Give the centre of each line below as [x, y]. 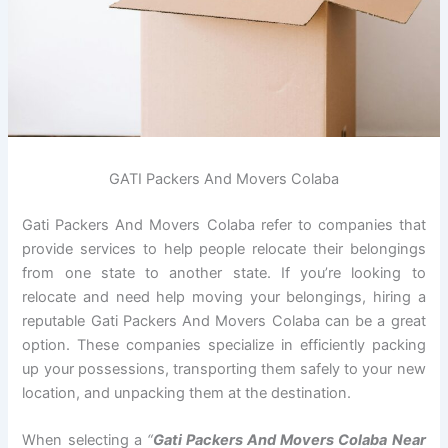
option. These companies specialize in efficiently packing [224, 344]
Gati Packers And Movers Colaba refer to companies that [224, 224]
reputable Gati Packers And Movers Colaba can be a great [224, 320]
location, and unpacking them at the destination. [187, 392]
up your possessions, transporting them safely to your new [224, 368]
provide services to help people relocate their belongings [224, 248]
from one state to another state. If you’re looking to [224, 272]
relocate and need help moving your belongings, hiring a [224, 296]
